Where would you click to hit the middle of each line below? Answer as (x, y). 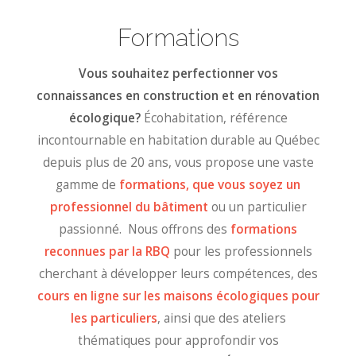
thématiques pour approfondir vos (178, 341)
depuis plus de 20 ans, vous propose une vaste (178, 163)
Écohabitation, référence (214, 118)
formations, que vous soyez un (210, 185)
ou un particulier (257, 207)
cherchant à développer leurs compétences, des (178, 274)
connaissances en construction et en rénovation (178, 96)
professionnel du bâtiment (129, 207)
